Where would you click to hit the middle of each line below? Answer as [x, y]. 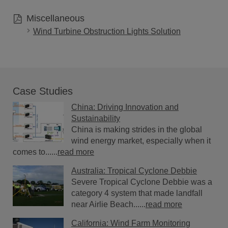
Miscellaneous [54, 19]
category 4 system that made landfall [137, 193]
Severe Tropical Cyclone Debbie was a [142, 182]
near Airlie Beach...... [108, 205]
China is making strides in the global [137, 130]
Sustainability [96, 119]
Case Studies [43, 91]
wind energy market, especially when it [141, 141]
